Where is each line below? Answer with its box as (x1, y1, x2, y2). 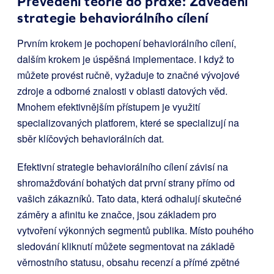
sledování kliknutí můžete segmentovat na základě (17, 239, 235, 253)
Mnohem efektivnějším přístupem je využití (17, 100, 200, 114)
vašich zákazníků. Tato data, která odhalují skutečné (17, 191, 242, 206)
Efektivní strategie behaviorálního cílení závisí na (17, 160, 228, 174)
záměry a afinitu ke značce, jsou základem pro (17, 207, 217, 221)
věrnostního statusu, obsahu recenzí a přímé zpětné (17, 255, 240, 269)
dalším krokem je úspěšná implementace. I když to (17, 52, 234, 66)
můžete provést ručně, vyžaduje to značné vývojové (17, 68, 240, 82)
